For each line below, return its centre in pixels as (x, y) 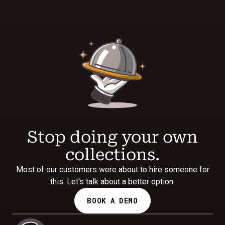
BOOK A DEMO (113, 200)
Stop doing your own (113, 137)
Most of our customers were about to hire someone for (113, 169)
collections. (113, 154)
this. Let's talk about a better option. (113, 181)
